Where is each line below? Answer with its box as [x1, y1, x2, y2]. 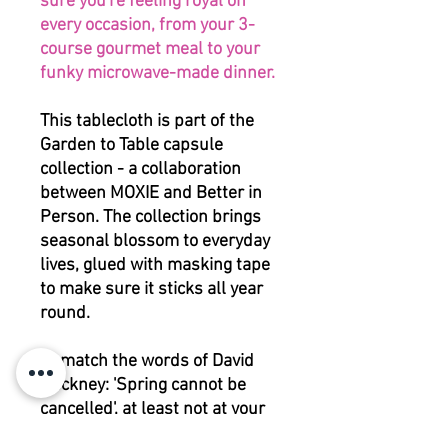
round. [40, 303, 90, 325]
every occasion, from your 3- [40, 15, 255, 37]
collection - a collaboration [40, 159, 241, 181]
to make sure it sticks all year [40, 279, 263, 301]
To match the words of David [40, 351, 254, 373]
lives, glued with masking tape [40, 255, 270, 277]
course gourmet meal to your [40, 39, 260, 61]
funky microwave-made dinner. [40, 63, 275, 85]
